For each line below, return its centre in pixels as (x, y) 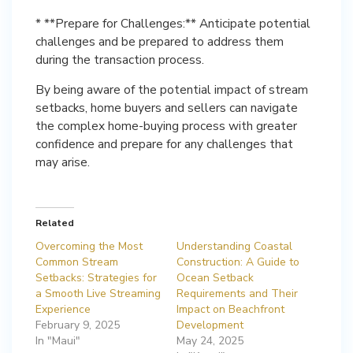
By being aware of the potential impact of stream (172, 89)
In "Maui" (58, 341)
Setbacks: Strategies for (96, 278)
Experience (63, 309)
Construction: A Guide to (238, 262)
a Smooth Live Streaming (98, 294)
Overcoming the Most (89, 246)
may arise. (63, 162)
